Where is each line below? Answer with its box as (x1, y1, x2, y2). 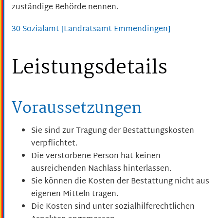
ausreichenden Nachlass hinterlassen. (31, 162, 171, 177)
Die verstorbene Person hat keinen (31, 149, 161, 164)
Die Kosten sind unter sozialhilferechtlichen (31, 200, 195, 215)
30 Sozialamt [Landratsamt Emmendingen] (12, 22, 170, 36)
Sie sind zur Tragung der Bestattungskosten (31, 124, 194, 139)
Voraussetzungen (12, 95, 142, 122)
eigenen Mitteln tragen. (31, 187, 118, 202)
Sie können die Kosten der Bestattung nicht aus (31, 175, 209, 189)
